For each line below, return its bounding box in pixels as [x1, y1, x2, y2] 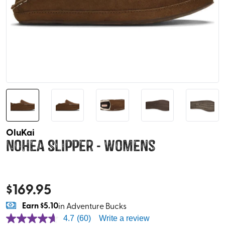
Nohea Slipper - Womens [6, 136, 155, 156]
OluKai [6, 126, 35, 139]
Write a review [98, 214, 150, 223]
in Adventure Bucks [58, 200, 127, 211]
